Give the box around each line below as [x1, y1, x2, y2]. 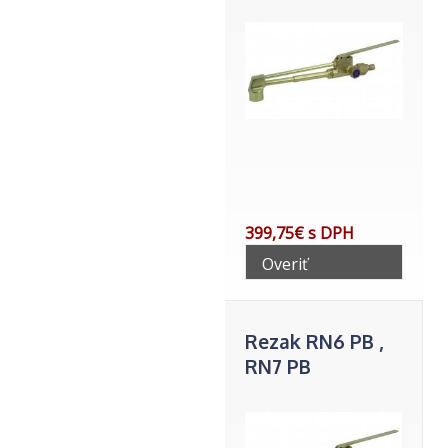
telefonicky [262, 275, 344, 297]
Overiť [262, 253, 308, 275]
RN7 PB [245, 354, 311, 379]
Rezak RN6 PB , [245, 329, 384, 354]
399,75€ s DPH [245, 222, 354, 244]
